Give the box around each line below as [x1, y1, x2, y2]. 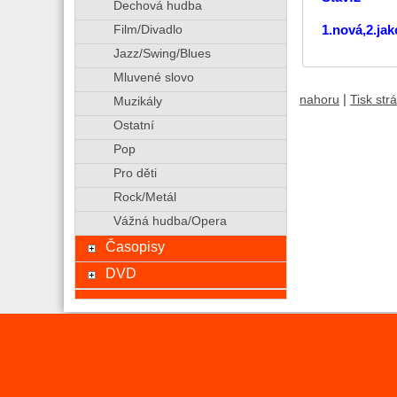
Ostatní [113, 119, 154, 132]
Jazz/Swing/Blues [113, 47, 211, 60]
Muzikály [113, 95, 162, 108]
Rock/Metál [113, 191, 176, 204]
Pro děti [113, 167, 157, 180]
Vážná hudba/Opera [113, 214, 227, 228]
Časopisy [105, 238, 165, 254]
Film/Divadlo [113, 23, 183, 36]
